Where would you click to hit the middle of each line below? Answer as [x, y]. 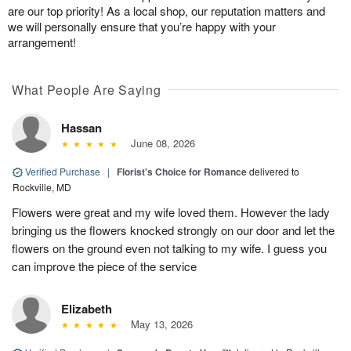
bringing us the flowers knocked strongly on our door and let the [173, 230]
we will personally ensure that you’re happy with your [142, 26]
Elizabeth [87, 308]
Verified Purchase [63, 171]
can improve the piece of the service [104, 266]
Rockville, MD [42, 186]
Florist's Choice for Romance [182, 171]
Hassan [81, 127]
